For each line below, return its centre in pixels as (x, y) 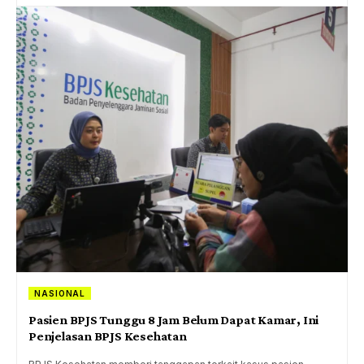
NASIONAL (60, 293)
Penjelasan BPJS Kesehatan (108, 336)
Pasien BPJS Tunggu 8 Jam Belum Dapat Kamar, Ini (174, 319)
